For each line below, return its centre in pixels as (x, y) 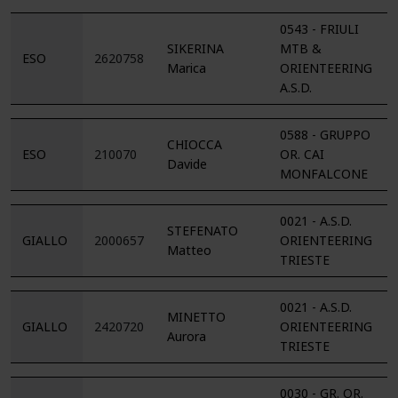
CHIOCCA (195, 144)
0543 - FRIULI (319, 29)
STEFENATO (203, 231)
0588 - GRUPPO (325, 135)
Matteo (189, 250)
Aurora (187, 336)
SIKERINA (195, 48)
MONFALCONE (324, 174)
